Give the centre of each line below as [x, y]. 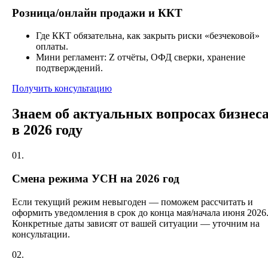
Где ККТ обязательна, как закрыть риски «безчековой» [148, 36]
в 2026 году [47, 130]
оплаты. [52, 47]
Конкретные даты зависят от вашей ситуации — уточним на [136, 223]
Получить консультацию [62, 89]
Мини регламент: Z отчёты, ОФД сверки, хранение [141, 57]
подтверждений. [69, 68]
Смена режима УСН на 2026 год [96, 178]
